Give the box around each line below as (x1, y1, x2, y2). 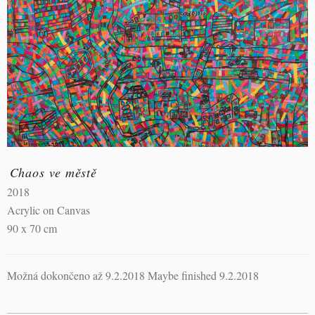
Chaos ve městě (9, 163, 98, 181)
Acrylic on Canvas (7, 202, 90, 218)
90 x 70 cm (7, 221, 57, 236)
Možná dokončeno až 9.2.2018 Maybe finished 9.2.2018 (7, 268, 259, 283)
